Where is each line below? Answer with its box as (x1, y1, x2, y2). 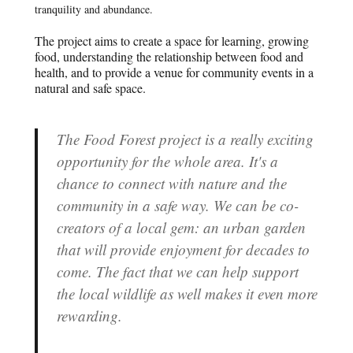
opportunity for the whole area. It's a (57, 151, 279, 172)
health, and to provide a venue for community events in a (35, 64, 314, 81)
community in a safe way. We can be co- (57, 195, 299, 216)
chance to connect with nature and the (57, 173, 288, 194)
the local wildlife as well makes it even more (57, 284, 318, 304)
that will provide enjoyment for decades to (57, 240, 310, 260)
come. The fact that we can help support (57, 262, 299, 282)
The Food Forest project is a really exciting (57, 129, 314, 150)
